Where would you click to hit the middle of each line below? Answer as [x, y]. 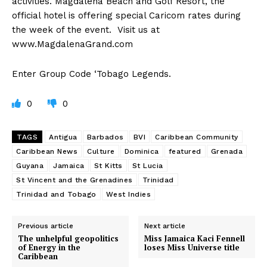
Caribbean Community [197, 137]
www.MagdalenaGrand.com [72, 44]
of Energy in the [49, 248]
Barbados [105, 137]
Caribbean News [47, 152]
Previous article [46, 226]
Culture [101, 152]
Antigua [63, 137]
